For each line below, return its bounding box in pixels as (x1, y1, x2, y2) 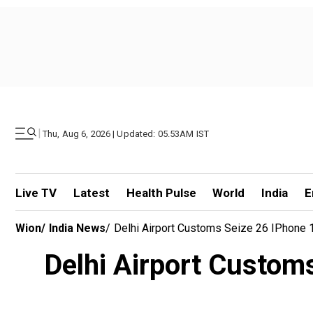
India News (49, 221, 105, 235)
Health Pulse (126, 186, 196, 200)
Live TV (15, 186, 57, 200)
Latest (73, 186, 110, 200)
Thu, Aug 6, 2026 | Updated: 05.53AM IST (43, 128, 210, 139)
